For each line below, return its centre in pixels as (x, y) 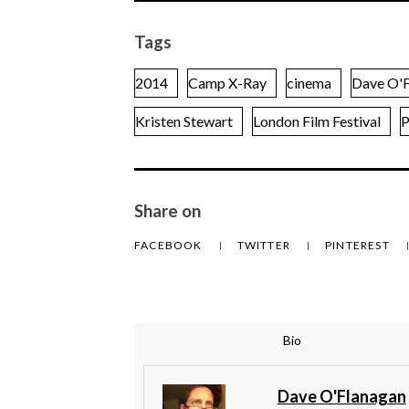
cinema (309, 83)
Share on (168, 211)
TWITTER (265, 246)
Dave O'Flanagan (341, 397)
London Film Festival (317, 121)
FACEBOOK (170, 246)
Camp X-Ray (227, 83)
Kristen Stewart (184, 121)
